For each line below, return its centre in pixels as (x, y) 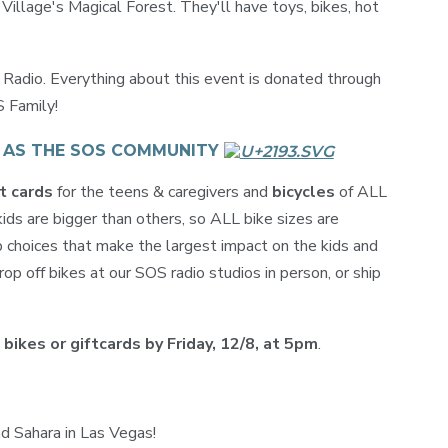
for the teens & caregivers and (162, 191)
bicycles (303, 191)
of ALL (360, 191)
